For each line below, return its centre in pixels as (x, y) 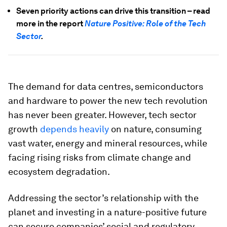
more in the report (50, 24)
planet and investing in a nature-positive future (107, 212)
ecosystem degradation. (59, 172)
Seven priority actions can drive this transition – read (113, 11)
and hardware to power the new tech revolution (108, 101)
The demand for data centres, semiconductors (106, 86)
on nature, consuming (155, 129)
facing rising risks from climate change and (100, 157)
